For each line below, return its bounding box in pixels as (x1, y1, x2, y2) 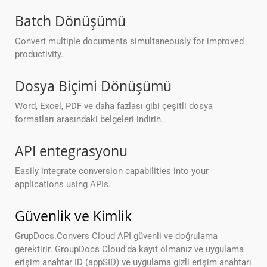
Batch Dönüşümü (15, 11, 126, 31)
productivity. (15, 49, 63, 60)
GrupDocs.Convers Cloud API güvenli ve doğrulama (15, 231, 218, 242)
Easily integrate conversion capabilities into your (15, 166, 209, 177)
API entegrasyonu (15, 141, 128, 161)
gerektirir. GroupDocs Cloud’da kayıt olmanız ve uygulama (15, 244, 244, 255)
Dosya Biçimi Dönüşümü (15, 76, 172, 96)
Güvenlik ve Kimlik (15, 206, 132, 226)
